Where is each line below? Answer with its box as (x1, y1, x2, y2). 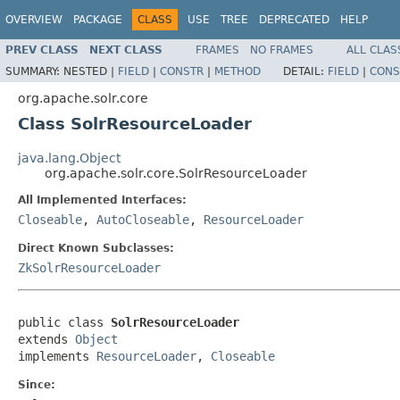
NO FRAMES (250, 43, 313, 56)
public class (18, 314, 111, 329)
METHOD (214, 64, 261, 78)
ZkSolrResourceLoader (18, 260, 161, 275)
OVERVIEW (5, 13, 62, 26)
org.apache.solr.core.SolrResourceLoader (45, 165, 307, 180)
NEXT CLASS (89, 43, 162, 56)
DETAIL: (283, 64, 328, 78)
